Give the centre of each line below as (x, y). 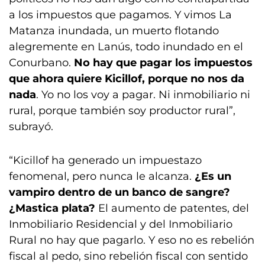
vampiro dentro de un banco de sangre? (119, 192)
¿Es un (213, 176)
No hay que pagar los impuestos (163, 63)
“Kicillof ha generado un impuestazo (105, 160)
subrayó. (31, 127)
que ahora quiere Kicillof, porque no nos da (127, 79)
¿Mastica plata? (54, 208)
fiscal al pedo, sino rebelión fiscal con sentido (128, 256)
